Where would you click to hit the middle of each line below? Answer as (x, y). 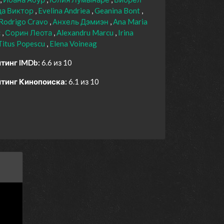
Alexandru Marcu (86, 33)
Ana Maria (130, 22)
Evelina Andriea (65, 11)
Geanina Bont (118, 11)
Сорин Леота (29, 33)
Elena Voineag (73, 44)
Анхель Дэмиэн (81, 22)
